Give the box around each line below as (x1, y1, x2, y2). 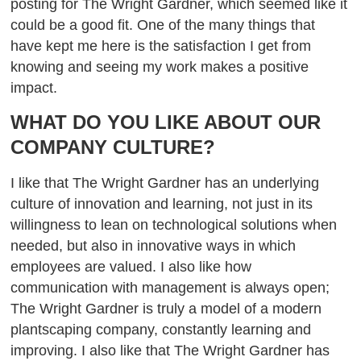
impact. (10, 79, 58, 96)
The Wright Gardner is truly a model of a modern (10, 301, 322, 317)
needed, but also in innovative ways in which (10, 238, 297, 255)
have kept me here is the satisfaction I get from (10, 37, 312, 54)
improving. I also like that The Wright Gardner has (10, 342, 330, 359)
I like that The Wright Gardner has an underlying (10, 175, 320, 192)
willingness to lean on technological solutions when (10, 217, 338, 234)
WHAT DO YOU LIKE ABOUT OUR (10, 111, 322, 134)
